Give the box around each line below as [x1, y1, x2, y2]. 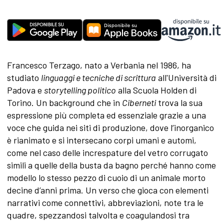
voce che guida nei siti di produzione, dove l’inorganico [6, 122, 214, 133]
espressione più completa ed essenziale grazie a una [6, 109, 206, 121]
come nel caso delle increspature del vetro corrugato [6, 147, 208, 158]
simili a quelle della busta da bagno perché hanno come [6, 159, 216, 171]
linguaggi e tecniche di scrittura [40, 72, 156, 83]
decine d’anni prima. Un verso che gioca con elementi [6, 184, 208, 196]
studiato [6, 72, 41, 83]
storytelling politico [43, 84, 116, 96]
